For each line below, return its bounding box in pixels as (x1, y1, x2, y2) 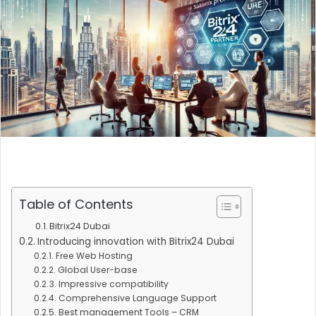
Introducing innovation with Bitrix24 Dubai (37, 235, 234, 249)
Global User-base (57, 264, 138, 276)
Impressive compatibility (58, 278, 169, 291)
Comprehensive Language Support (58, 292, 217, 305)
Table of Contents (19, 195, 133, 214)
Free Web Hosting (55, 250, 133, 262)
